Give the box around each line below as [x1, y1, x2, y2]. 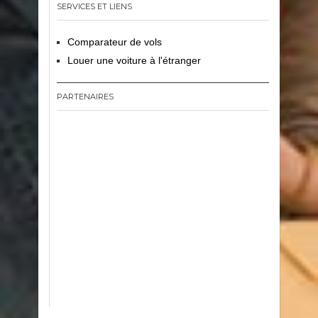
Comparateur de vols [67, 36, 162, 48]
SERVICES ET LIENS [56, 1, 132, 11]
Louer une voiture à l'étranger [67, 55, 201, 66]
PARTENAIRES [56, 92, 114, 102]
